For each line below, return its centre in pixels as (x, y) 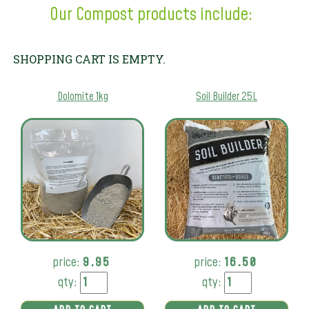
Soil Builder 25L (227, 96)
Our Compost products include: (151, 15)
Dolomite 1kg (82, 96)
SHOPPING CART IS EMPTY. (89, 59)
